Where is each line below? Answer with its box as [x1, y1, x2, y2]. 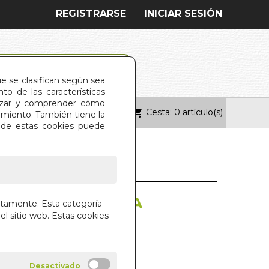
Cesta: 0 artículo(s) [145, 106, 223, 118]
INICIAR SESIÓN [144, 8, 222, 19]
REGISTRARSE [56, 8, 126, 19]
